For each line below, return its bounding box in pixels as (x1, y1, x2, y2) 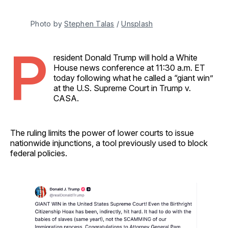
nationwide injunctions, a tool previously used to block (10, 137, 208, 148)
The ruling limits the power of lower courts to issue (10, 127, 194, 138)
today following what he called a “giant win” (53, 72, 213, 83)
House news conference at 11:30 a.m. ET (53, 62, 205, 73)
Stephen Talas (64, 19, 115, 28)
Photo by (31, 19, 65, 28)
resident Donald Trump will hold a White (53, 52, 197, 63)
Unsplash (121, 19, 153, 28)
